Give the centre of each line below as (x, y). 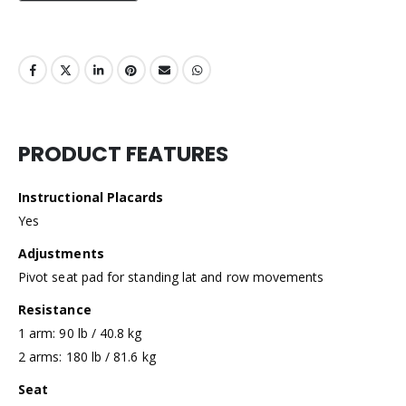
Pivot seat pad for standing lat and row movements (171, 277)
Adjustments (61, 254)
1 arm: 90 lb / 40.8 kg (80, 333)
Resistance (55, 310)
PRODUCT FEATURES (123, 155)
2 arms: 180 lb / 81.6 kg (87, 357)
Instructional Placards (91, 198)
